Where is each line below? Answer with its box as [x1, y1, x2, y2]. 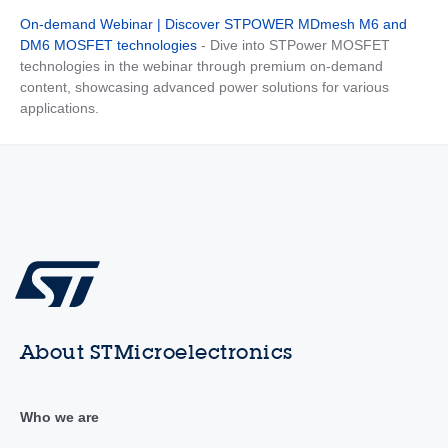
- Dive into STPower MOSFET [200, 37, 390, 53]
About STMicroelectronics [19, 339, 293, 364]
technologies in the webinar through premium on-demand [19, 58, 383, 74]
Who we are [19, 408, 99, 425]
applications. [19, 100, 99, 116]
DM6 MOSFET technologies [19, 37, 197, 53]
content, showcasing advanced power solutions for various [19, 79, 389, 95]
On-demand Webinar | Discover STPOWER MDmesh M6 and [19, 16, 407, 32]
